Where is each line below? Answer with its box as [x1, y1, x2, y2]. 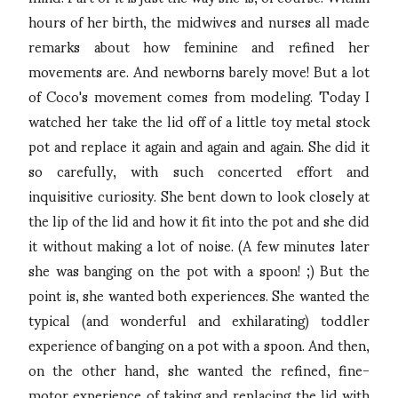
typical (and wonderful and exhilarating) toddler [28, 298, 370, 340]
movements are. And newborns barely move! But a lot [28, 49, 370, 92]
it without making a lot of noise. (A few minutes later [28, 223, 370, 266]
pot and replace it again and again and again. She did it [28, 123, 370, 166]
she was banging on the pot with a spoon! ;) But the [28, 248, 370, 291]
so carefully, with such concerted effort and [28, 148, 370, 191]
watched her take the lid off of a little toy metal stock [28, 99, 370, 141]
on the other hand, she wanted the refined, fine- [28, 347, 370, 390]
